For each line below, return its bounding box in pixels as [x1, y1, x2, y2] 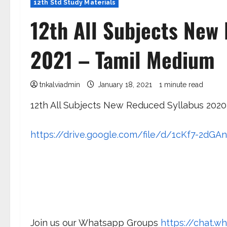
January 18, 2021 [96, 81, 154, 89]
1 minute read [159, 81, 203, 89]
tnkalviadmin [40, 81, 80, 89]
